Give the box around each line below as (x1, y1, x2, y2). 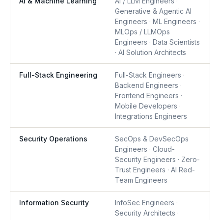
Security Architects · (115, 209, 179, 217)
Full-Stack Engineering (19, 71, 97, 79)
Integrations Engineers (115, 112, 187, 120)
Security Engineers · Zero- (115, 155, 200, 164)
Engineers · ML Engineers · (115, 17, 200, 26)
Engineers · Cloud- (115, 145, 175, 153)
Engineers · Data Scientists (115, 38, 200, 46)
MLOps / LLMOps (115, 27, 170, 36)
